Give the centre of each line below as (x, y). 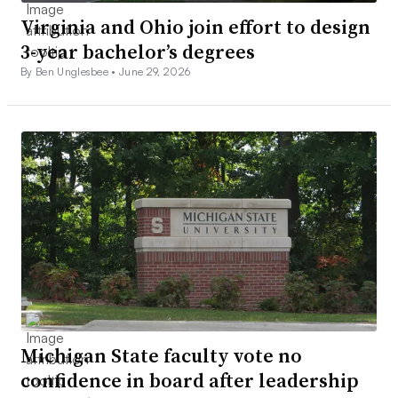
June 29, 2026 (155, 71)
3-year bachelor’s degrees (138, 51)
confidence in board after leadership (190, 381)
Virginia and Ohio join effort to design (195, 26)
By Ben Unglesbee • (70, 71)
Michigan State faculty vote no (161, 356)
